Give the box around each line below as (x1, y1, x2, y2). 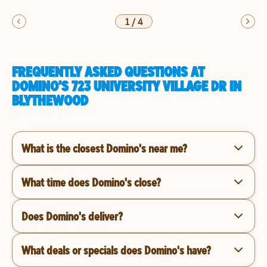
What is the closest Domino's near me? (21, 140, 187, 156)
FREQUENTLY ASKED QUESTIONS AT (12, 63, 204, 80)
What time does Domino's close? (21, 174, 161, 190)
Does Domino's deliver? (21, 208, 123, 223)
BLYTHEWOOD (12, 91, 88, 109)
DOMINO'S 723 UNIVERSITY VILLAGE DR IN (12, 77, 241, 95)
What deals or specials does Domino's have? (21, 242, 211, 257)
